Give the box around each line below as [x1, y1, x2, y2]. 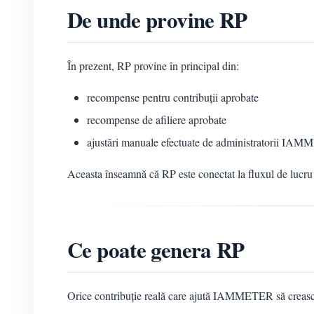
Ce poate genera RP [67, 233, 245, 266]
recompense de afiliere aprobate [87, 112, 226, 128]
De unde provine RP [67, 4, 247, 36]
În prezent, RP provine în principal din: [67, 58, 239, 74]
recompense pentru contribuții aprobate [87, 90, 259, 105]
